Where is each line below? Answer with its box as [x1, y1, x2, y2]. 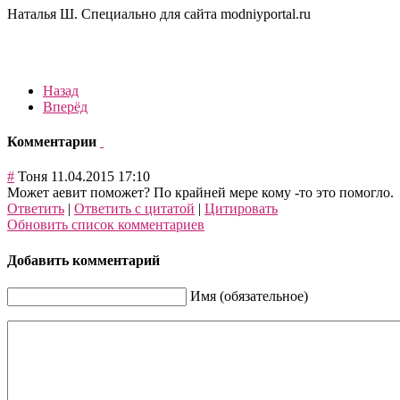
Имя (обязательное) [190, 288, 308, 304]
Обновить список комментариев [7, 217, 204, 233]
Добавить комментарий [7, 252, 160, 268]
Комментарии [7, 134, 100, 150]
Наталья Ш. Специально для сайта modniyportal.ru [7, 5, 311, 21]
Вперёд [43, 98, 87, 114]
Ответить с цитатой [74, 201, 195, 217]
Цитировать [204, 201, 278, 217]
